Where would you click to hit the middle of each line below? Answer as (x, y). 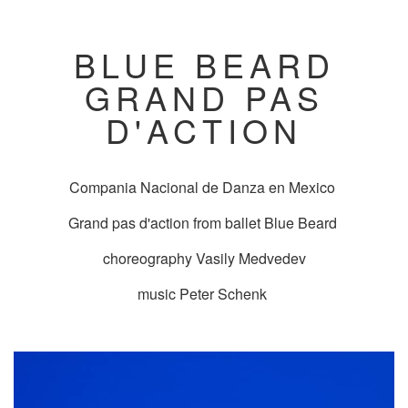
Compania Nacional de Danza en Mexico (204, 187)
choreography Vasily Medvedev (204, 258)
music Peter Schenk (204, 294)
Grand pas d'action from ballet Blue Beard (204, 223)
